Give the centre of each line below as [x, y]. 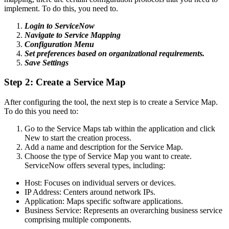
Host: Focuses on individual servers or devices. [100, 182]
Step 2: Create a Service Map [65, 82]
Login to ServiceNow [60, 26]
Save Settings [47, 62]
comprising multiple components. [78, 219]
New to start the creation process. [78, 138]
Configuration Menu [59, 44]
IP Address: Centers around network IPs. [90, 192]
